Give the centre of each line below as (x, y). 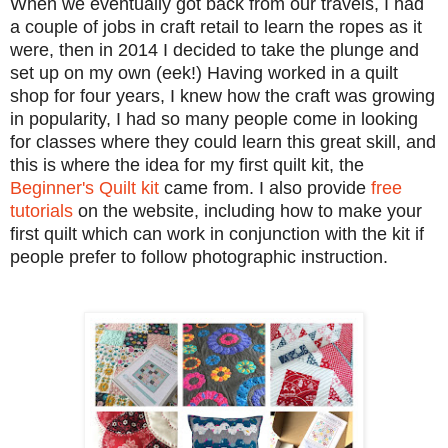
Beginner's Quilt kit (84, 187)
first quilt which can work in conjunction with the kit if (217, 233)
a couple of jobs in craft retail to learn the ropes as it (216, 26)
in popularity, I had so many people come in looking (214, 118)
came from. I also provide (265, 187)
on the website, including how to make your (247, 210)
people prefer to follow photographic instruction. (199, 256)
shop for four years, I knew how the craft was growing (222, 95)
